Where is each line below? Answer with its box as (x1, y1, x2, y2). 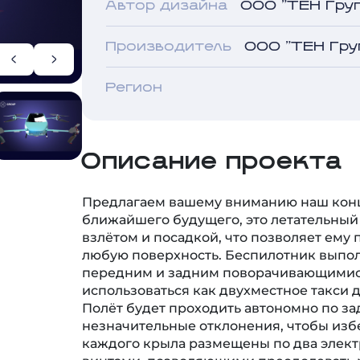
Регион (106, 67, 164, 80)
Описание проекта (82, 137, 344, 159)
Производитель (106, 26, 233, 39)
